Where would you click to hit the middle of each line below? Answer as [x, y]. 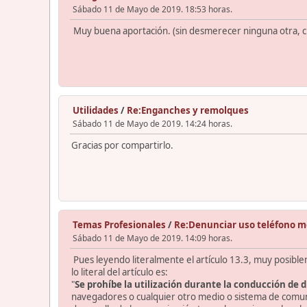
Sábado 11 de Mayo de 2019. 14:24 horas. [152, 123]
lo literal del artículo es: [120, 272]
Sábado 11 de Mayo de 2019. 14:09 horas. [152, 238]
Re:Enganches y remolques [188, 110]
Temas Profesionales [119, 224]
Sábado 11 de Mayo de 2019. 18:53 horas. [152, 9]
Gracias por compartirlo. [122, 145]
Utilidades [96, 110]
